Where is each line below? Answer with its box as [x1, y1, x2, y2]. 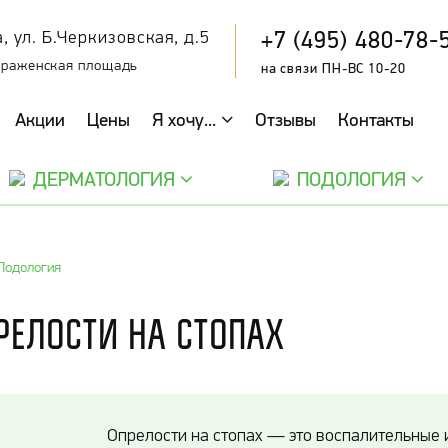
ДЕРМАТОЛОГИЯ [27, 168, 180, 190]
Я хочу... [151, 109, 221, 130]
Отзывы [254, 109, 316, 130]
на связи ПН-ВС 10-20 [260, 60, 406, 76]
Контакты [337, 109, 414, 130]
